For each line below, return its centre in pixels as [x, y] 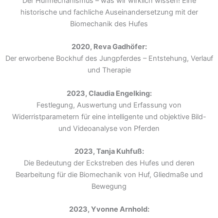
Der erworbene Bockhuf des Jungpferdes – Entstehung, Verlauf [109, 59]
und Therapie [109, 70]
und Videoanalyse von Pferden [109, 128]
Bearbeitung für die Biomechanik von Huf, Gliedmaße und [109, 174]
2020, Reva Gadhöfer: [109, 47]
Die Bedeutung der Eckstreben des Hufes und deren [109, 163]
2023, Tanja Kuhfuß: [109, 151]
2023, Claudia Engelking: [109, 93]
